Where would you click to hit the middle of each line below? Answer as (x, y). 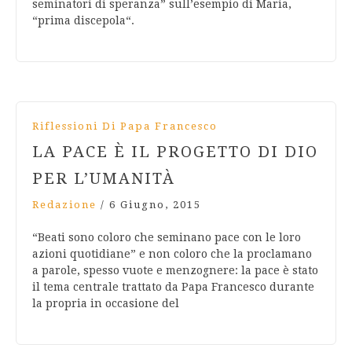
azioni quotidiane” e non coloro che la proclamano (172, 254)
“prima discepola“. (83, 21)
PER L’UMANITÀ (104, 179)
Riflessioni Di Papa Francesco (125, 126)
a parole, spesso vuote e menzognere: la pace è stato (175, 271)
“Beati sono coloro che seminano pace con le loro (167, 238)
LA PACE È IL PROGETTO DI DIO (175, 152)
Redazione (64, 205)
